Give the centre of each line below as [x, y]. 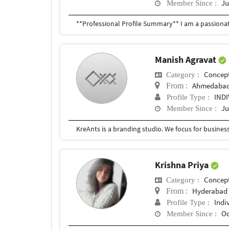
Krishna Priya [183, 165]
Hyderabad [210, 191]
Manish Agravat [187, 59]
